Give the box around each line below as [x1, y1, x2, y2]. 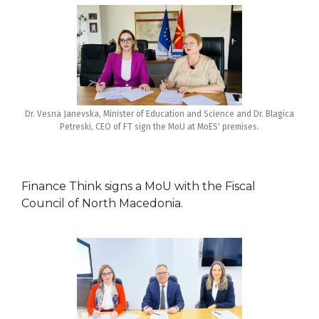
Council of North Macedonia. [21, 197, 183, 211]
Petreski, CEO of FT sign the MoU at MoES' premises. [60, 122, 259, 132]
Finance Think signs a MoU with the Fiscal [21, 179, 256, 194]
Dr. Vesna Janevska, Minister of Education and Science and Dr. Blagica [25, 109, 294, 120]
